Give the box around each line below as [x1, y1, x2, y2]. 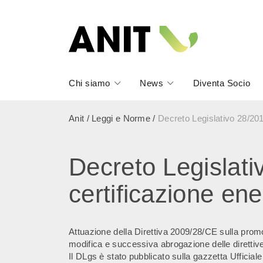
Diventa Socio [193, 78, 251, 88]
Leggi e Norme [92, 113, 151, 123]
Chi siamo [69, 78, 110, 88]
